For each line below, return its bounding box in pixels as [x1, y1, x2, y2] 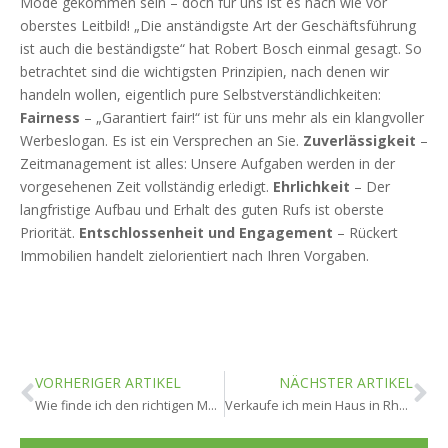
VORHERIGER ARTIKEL [35, 372, 181, 392]
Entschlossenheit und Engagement [79, 222, 333, 242]
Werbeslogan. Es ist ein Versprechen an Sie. [20, 130, 303, 150]
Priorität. [20, 222, 79, 242]
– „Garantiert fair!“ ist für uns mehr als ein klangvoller [80, 107, 424, 127]
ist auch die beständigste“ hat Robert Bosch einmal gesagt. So [20, 38, 422, 58]
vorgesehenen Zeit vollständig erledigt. [20, 176, 273, 196]
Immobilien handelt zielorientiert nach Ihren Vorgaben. [20, 245, 369, 265]
